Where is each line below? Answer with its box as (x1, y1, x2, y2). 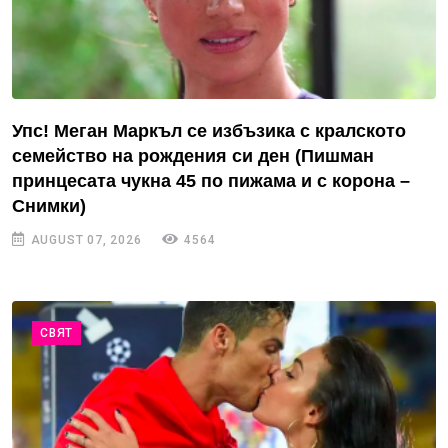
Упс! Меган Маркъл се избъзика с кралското (12, 121, 406, 142)
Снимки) (12, 196, 86, 217)
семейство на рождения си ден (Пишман (12, 146, 374, 167)
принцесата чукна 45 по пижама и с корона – (12, 171, 410, 192)
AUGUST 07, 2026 (26, 233, 142, 248)
